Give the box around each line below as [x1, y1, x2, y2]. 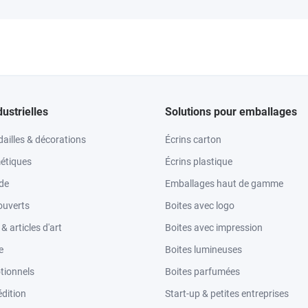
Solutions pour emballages [165, 105, 297, 118]
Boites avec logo [165, 200, 234, 211]
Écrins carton [165, 134, 221, 145]
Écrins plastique [165, 156, 232, 167]
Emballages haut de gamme [165, 178, 283, 189]
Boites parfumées [165, 266, 240, 277]
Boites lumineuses [165, 244, 242, 255]
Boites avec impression [165, 222, 263, 233]
